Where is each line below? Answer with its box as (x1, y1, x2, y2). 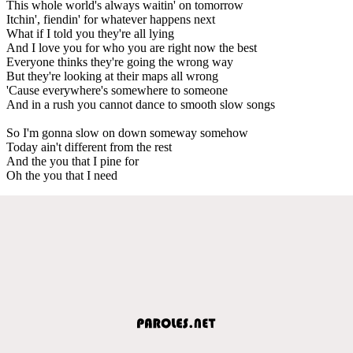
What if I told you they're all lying (6, 26, 174, 40)
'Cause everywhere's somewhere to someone (6, 83, 228, 97)
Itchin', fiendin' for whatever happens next (6, 12, 215, 26)
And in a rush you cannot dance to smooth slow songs (6, 97, 275, 111)
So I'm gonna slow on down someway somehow (6, 125, 248, 139)
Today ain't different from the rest (6, 139, 172, 154)
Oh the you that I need (6, 168, 117, 182)
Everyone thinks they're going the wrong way (6, 54, 233, 69)
